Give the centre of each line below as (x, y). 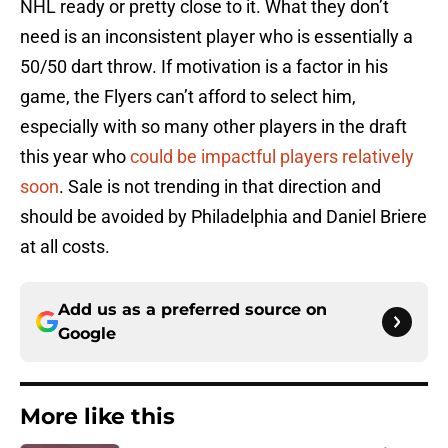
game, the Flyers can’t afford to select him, (188, 97)
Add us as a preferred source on (192, 310)
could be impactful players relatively (272, 157)
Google (87, 334)
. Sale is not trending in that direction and (220, 187)
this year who (75, 157)
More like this (97, 417)
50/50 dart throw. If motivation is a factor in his (204, 67)
